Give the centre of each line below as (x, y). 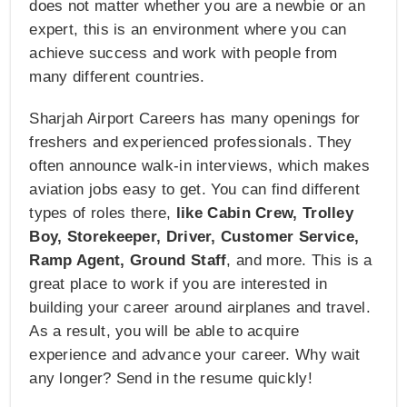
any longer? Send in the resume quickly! (171, 379)
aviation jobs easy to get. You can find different (194, 190)
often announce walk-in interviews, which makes (200, 166)
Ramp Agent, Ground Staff (128, 261)
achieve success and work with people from (184, 54)
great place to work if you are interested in (179, 284)
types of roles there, (103, 213)
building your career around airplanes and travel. (200, 308)
